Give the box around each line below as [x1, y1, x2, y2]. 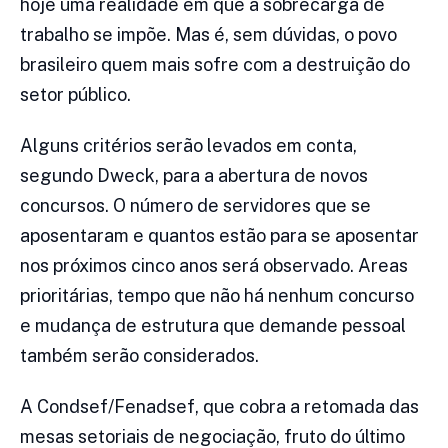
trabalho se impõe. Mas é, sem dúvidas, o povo [20, 24, 397, 46]
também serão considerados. [20, 345, 259, 367]
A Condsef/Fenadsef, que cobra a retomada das [20, 396, 419, 418]
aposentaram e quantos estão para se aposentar [20, 225, 419, 247]
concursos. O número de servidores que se [20, 195, 371, 217]
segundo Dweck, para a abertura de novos [20, 165, 368, 187]
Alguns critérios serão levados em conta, [20, 135, 357, 157]
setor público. [20, 84, 131, 106]
